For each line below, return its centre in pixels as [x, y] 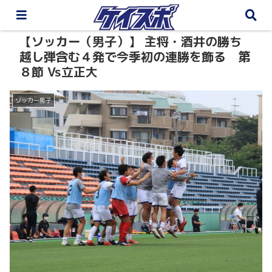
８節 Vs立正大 [59, 72]
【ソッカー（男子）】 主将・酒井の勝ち [131, 41]
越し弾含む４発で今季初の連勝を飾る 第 [135, 56]
